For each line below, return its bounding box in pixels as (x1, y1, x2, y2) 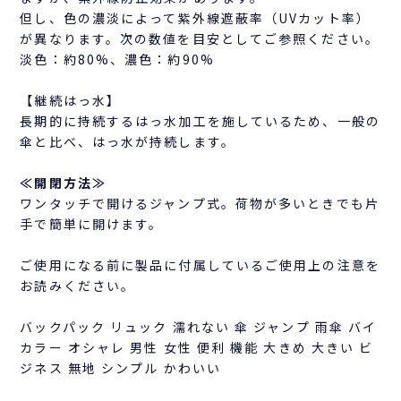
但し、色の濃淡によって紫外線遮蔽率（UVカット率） (20, 8, 371, 27)
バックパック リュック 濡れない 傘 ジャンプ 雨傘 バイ (20, 317, 378, 336)
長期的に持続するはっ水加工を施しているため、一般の (20, 111, 380, 130)
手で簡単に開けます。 (20, 214, 164, 233)
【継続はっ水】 (20, 90, 122, 109)
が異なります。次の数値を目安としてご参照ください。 (20, 29, 380, 47)
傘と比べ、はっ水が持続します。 (20, 132, 235, 150)
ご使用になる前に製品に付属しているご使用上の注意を (20, 255, 380, 274)
